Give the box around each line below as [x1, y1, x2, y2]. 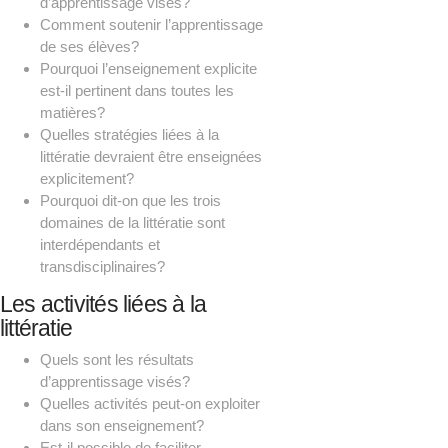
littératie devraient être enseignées [40, 148, 262, 166]
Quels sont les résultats [40, 350, 194, 368]
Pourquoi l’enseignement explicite [40, 60, 257, 78]
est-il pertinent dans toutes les [40, 82, 234, 100]
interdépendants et [40, 236, 160, 254]
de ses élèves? [40, 38, 139, 56]
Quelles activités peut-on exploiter [40, 394, 260, 412]
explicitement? [40, 170, 134, 188]
